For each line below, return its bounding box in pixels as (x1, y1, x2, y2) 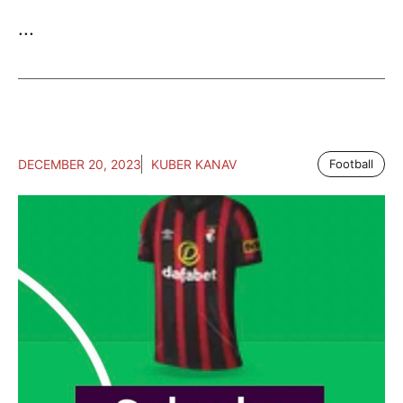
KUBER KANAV (151, 157, 237, 172)
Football (329, 157, 373, 171)
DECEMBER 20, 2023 (18, 157, 141, 172)
